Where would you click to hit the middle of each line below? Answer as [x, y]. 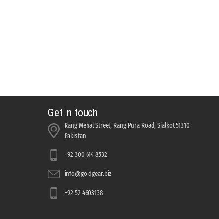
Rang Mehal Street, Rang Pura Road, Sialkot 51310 [127, 125]
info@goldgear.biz [88, 174]
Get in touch [73, 112]
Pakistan [75, 136]
